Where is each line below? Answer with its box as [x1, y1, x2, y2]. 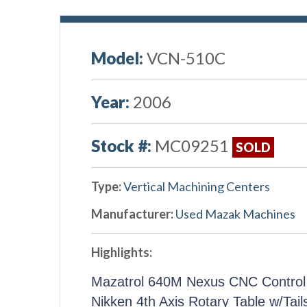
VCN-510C [146, 47, 225, 68]
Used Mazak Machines [175, 206, 295, 221]
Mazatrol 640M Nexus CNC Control [90, 273, 306, 289]
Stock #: [90, 135, 151, 156]
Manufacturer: [90, 206, 173, 221]
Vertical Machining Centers [123, 178, 270, 194]
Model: [90, 47, 143, 68]
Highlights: [90, 244, 152, 260]
